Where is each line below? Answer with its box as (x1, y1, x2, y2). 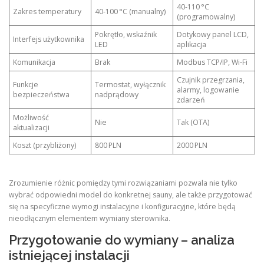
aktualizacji (13, 123, 50, 133)
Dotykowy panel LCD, (177, 29, 249, 40)
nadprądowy (95, 90, 139, 100)
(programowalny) (177, 12, 236, 22)
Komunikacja (13, 57, 56, 68)
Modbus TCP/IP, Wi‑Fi (177, 57, 248, 68)
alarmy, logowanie (177, 85, 240, 95)
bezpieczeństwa (13, 90, 70, 100)
